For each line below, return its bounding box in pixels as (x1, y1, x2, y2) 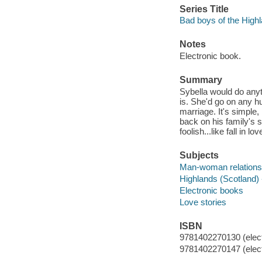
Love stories (179, 196, 226, 207)
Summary (179, 75, 222, 85)
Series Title (179, 4, 229, 14)
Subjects (179, 150, 219, 161)
